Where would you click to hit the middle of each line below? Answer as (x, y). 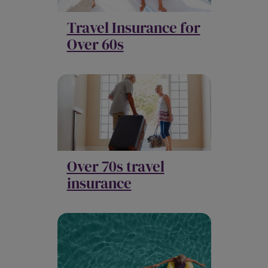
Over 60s (95, 44)
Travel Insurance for (133, 27)
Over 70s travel (115, 166)
